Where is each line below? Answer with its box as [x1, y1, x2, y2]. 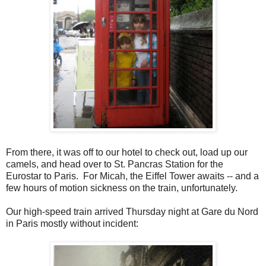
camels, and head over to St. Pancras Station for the [6, 159, 223, 169]
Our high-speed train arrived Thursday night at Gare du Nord [6, 206, 258, 217]
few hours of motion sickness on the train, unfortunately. [6, 182, 237, 193]
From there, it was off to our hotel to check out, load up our [6, 147, 248, 157]
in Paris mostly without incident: [6, 218, 138, 229]
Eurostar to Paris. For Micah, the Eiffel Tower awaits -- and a [6, 170, 259, 181]
